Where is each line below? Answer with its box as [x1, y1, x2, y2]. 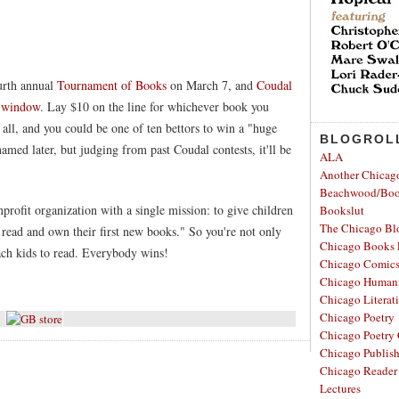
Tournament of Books [57, 77, 167, 94]
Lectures [320, 380, 361, 396]
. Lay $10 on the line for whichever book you [40, 98, 269, 115]
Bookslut [320, 202, 364, 218]
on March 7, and [167, 77, 256, 94]
